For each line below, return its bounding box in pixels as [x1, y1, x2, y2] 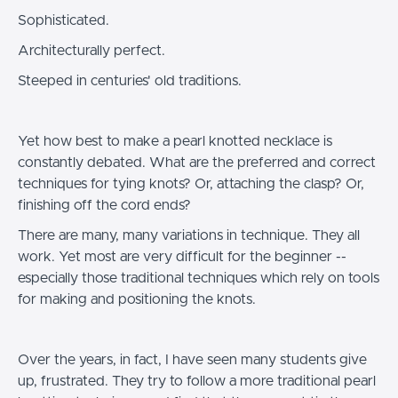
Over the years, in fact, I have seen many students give [18, 353, 367, 368]
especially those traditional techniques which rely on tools [18, 271, 379, 286]
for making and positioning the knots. [18, 292, 256, 307]
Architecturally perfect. [18, 44, 165, 59]
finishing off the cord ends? [18, 198, 191, 213]
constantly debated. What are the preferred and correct [18, 155, 376, 171]
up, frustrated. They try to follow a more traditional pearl [18, 374, 376, 389]
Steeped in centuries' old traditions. [18, 74, 242, 89]
